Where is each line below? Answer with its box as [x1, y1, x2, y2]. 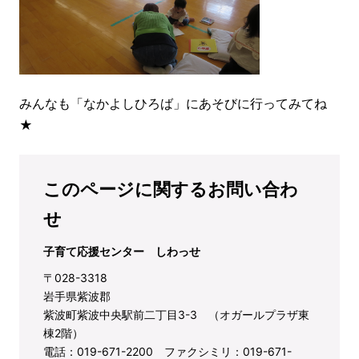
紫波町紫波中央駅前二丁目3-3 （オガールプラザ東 [43, 308, 309, 321]
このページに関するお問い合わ [43, 179, 298, 200]
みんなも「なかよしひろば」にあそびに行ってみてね [19, 95, 327, 111]
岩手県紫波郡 [43, 289, 111, 303]
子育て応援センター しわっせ [43, 244, 200, 258]
